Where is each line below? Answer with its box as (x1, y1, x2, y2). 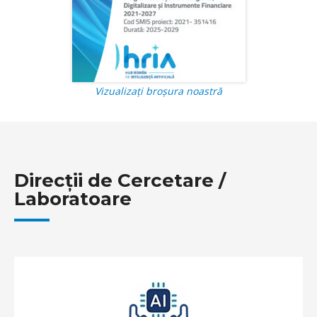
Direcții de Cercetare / (14, 169, 226, 192)
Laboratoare (14, 188, 132, 210)
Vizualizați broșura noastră (95, 84, 222, 98)
